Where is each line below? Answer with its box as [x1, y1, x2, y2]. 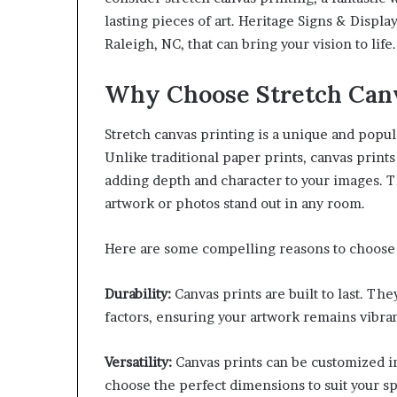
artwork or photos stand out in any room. [105, 194, 365, 212]
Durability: [105, 284, 171, 302]
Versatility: [105, 353, 172, 370]
